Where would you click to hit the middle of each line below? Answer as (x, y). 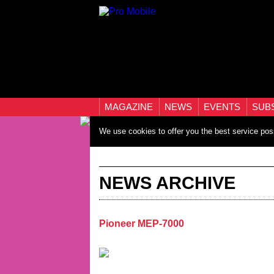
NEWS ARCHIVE (167, 183)
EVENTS (223, 107)
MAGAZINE (130, 107)
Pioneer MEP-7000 (142, 224)
